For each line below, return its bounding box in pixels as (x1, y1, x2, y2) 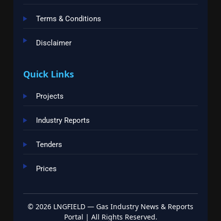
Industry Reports (36, 115, 90, 125)
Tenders (36, 140, 62, 149)
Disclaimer (36, 38, 72, 47)
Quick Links (23, 68, 74, 80)
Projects (36, 91, 64, 101)
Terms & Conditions (36, 14, 101, 23)
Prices (36, 164, 57, 173)
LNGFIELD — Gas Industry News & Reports (51, 201, 193, 211)
